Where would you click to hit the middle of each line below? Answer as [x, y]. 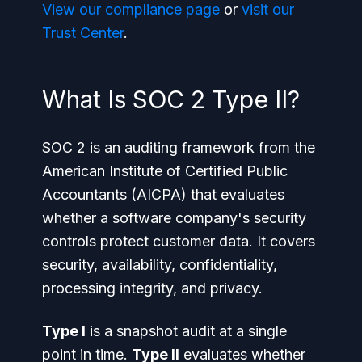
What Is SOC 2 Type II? [171, 99]
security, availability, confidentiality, [160, 264]
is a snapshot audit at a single [186, 330]
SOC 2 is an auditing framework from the [179, 147]
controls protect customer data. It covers [179, 241]
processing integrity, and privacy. [152, 288]
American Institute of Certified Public [165, 170]
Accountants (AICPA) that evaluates [163, 194]
